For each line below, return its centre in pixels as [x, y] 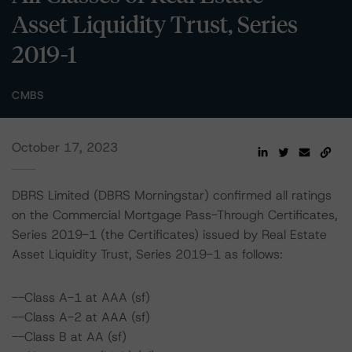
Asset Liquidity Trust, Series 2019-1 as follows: [147, 254]
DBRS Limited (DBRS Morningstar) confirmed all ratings [172, 195]
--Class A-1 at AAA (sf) [81, 297]
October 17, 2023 [65, 147]
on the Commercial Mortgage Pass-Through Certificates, [175, 215]
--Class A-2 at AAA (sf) [81, 317]
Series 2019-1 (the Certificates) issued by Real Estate [169, 235]
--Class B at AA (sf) [69, 337]
